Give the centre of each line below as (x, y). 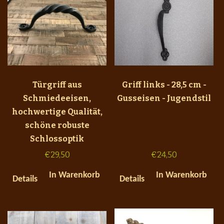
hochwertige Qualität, (57, 111)
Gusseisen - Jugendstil (164, 98)
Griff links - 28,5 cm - (164, 84)
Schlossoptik (57, 138)
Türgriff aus (57, 84)
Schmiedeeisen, (57, 98)
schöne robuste (57, 125)
